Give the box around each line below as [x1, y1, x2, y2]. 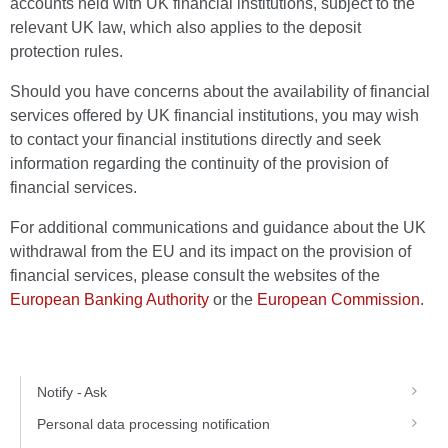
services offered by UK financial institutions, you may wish [10, 107, 419, 124]
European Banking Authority [10, 291, 209, 308]
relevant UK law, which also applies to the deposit [10, 19, 361, 36]
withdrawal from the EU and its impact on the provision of [10, 243, 411, 260]
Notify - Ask [37, 384, 108, 400]
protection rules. [10, 43, 123, 60]
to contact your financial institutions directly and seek [10, 131, 381, 148]
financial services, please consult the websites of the [10, 267, 380, 284]
